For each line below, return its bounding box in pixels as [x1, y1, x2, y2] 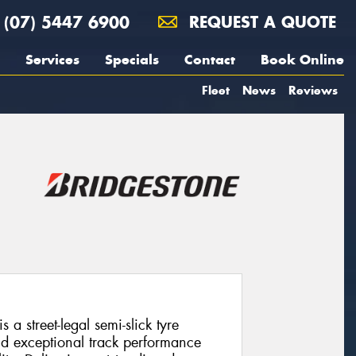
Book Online [261, 51, 344, 68]
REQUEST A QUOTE [184, 12, 336, 32]
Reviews [288, 83, 338, 98]
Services [25, 51, 79, 68]
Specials [105, 51, 159, 68]
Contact [184, 51, 235, 68]
